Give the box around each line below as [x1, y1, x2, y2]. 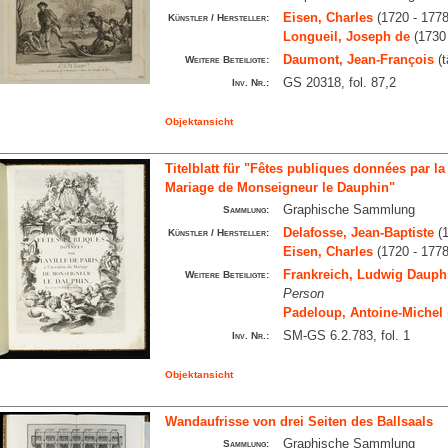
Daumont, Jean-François [282, 52, 434, 67]
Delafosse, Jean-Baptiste [282, 225, 434, 240]
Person [282, 286, 324, 301]
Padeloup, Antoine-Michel [282, 305, 443, 320]
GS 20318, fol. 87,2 [282, 75, 396, 90]
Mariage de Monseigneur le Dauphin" [164, 180, 395, 195]
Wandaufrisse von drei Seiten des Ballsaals [164, 414, 433, 429]
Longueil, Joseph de [282, 29, 410, 44]
